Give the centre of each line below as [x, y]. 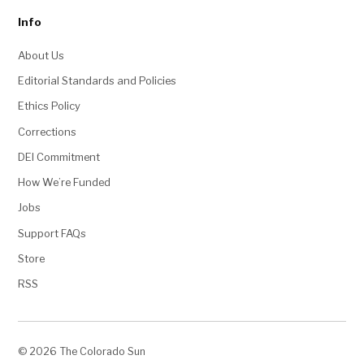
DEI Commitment [59, 156]
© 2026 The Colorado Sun [82, 351]
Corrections [48, 131]
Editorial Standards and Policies [97, 81]
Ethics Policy [50, 106]
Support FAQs [52, 233]
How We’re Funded [65, 182]
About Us [41, 55]
